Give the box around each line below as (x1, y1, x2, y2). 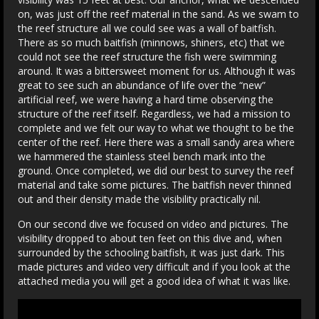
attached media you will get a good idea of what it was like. (18, 274, 291, 288)
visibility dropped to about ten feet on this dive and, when (18, 231, 282, 245)
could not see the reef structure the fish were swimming (18, 50, 276, 63)
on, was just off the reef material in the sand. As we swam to (18, 7, 299, 21)
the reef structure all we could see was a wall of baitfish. (18, 21, 276, 35)
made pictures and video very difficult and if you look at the (18, 260, 291, 273)
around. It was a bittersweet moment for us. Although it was (18, 64, 296, 78)
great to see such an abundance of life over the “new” (18, 78, 266, 92)
